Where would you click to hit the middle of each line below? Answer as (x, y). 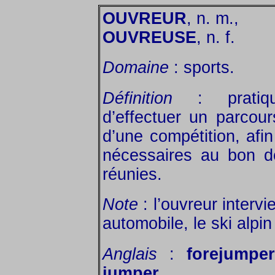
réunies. (132, 174)
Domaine (136, 68)
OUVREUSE (149, 37)
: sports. (202, 68)
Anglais (130, 254)
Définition (137, 98)
